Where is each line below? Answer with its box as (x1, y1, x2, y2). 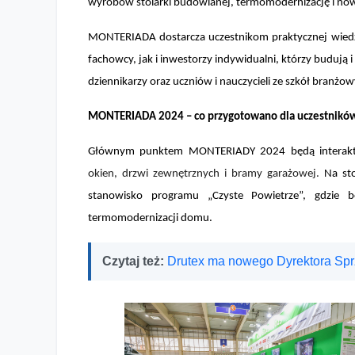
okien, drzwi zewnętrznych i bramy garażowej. (88, 167, 319, 180)
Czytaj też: (102, 254, 167, 268)
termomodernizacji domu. (88, 212, 212, 224)
